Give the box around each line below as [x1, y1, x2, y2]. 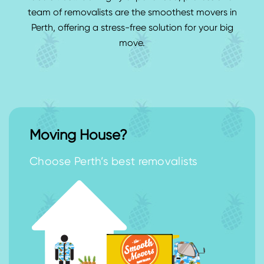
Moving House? [29, 128, 127, 143]
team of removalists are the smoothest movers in [27, 8, 237, 18]
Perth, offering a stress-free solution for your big [31, 24, 233, 34]
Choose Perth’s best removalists [29, 156, 198, 168]
